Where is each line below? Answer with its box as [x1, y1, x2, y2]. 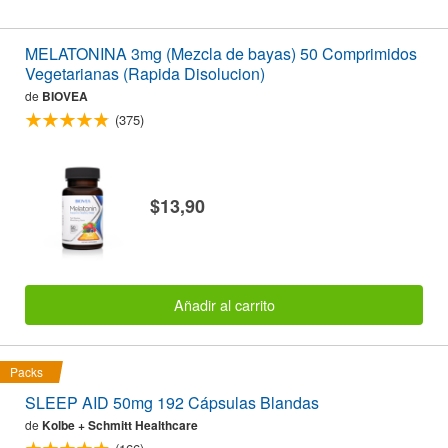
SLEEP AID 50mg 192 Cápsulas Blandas [25, 391, 319, 415]
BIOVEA [42, 86, 88, 105]
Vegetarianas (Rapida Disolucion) [25, 61, 265, 85]
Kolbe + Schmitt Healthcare [42, 416, 198, 435]
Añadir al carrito [173, 294, 275, 316]
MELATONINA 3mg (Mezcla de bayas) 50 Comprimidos [25, 41, 417, 65]
